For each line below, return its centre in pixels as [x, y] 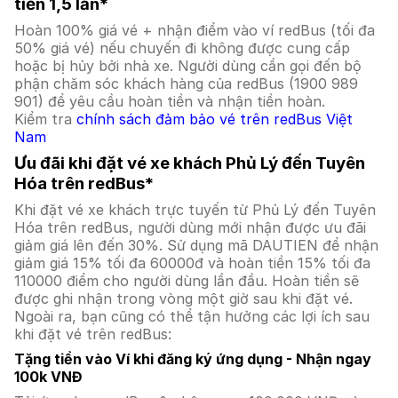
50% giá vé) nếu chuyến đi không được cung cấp [182, 48]
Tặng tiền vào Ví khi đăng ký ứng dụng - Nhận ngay [193, 359]
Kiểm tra [45, 119]
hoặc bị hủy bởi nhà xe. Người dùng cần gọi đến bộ [188, 66]
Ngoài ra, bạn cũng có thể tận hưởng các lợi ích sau [192, 316]
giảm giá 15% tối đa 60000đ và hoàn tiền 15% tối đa [192, 263]
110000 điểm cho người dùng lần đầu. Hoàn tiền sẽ [187, 281]
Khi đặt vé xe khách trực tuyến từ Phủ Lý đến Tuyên [195, 210]
